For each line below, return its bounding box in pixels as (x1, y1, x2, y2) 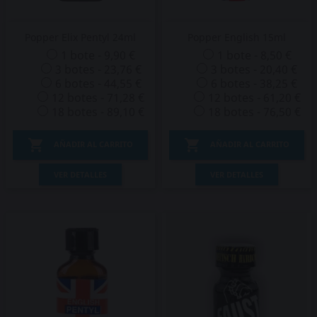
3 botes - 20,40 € (211, 62, 298, 77)
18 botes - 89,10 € (52, 104, 145, 120)
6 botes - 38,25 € (211, 76, 298, 91)
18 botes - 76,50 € (207, 104, 301, 120)
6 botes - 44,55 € (54, 76, 142, 91)
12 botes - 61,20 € (207, 90, 301, 105)
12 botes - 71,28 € (52, 90, 145, 105)
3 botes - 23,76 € (54, 62, 142, 77)
